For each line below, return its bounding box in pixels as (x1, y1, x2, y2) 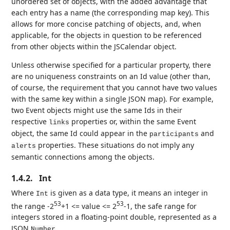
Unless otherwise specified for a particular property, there (11, 60, 212, 70)
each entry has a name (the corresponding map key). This (11, 7, 210, 17)
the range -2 (11, 201, 54, 211)
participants (149, 130, 199, 138)
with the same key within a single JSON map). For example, (11, 93, 214, 104)
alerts (11, 142, 36, 150)
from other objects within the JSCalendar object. (11, 41, 177, 51)
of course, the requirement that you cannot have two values (11, 82, 218, 92)
